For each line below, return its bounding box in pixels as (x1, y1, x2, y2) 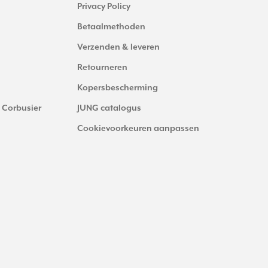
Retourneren (77, 62, 127, 72)
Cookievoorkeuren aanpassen (77, 123, 199, 133)
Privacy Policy (77, 1, 130, 11)
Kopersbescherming (77, 83, 158, 93)
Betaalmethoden (77, 22, 145, 32)
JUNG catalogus (77, 103, 141, 113)
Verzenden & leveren (77, 42, 160, 52)
